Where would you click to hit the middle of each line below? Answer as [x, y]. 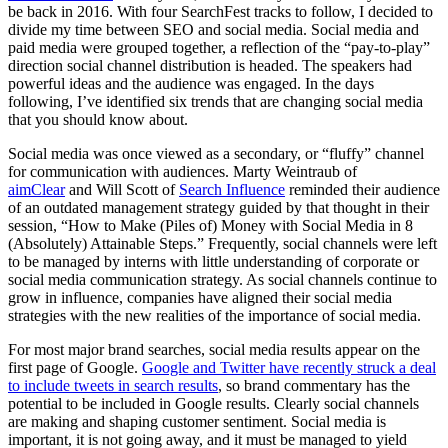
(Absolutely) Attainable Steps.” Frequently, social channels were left [222, 243]
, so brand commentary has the [314, 385]
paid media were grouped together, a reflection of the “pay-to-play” [219, 47]
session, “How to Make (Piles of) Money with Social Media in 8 [210, 225]
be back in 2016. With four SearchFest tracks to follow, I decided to [220, 11]
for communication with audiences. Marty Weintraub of [182, 171]
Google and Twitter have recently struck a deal [289, 367]
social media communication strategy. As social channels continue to [222, 279]
